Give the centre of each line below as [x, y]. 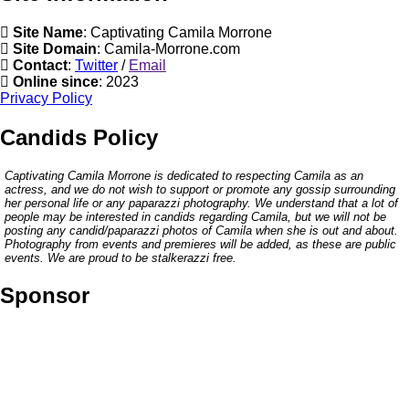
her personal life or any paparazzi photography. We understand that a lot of [201, 203]
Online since [56, 82]
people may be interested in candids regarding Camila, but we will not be [195, 216]
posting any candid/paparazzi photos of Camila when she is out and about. [201, 230]
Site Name [48, 33]
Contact [40, 66]
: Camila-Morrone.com [168, 49]
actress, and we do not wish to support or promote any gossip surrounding [200, 189]
